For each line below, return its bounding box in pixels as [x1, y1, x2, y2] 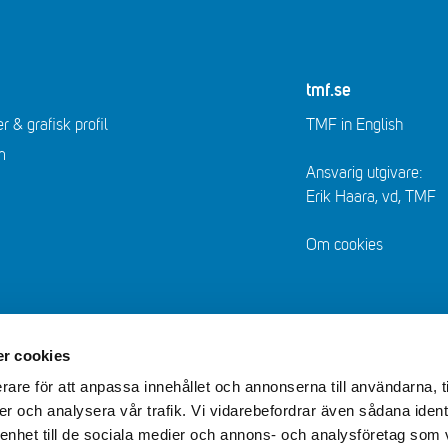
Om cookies [305, 236, 383, 254]
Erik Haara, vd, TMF [305, 188, 436, 206]
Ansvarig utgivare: [305, 164, 423, 182]
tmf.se [305, 82, 351, 100]
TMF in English [305, 116, 403, 134]
